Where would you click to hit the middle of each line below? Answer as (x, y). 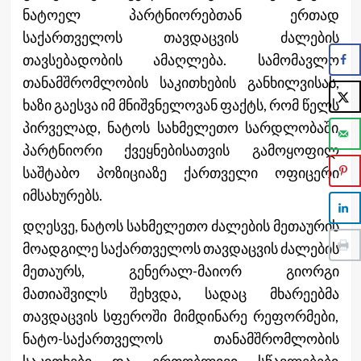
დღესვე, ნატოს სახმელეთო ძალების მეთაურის (180, 225)
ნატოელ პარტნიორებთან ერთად (180, 14)
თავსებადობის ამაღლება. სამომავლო (180, 59)
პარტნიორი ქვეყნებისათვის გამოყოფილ (180, 149)
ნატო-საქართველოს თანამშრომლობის (180, 338)
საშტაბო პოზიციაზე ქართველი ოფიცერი (180, 172)
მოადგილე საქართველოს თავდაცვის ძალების (180, 248)
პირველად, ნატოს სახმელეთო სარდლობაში (180, 127)
